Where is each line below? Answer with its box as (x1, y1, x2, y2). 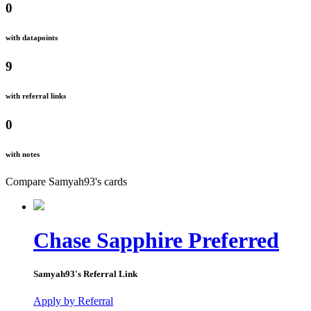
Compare (6, 175, 49, 187)
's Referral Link (75, 269, 137, 280)
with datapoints (6, 33, 58, 42)
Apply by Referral (33, 295, 113, 308)
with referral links (6, 91, 66, 100)
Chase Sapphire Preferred (33, 227, 279, 253)
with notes (6, 149, 40, 158)
